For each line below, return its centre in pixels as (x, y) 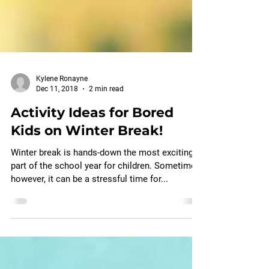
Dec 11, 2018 (57, 151)
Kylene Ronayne (62, 141)
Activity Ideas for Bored (92, 175)
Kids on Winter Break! (87, 193)
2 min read (106, 151)
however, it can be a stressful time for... (89, 241)
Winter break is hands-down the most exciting (102, 215)
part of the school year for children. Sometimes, (107, 228)
